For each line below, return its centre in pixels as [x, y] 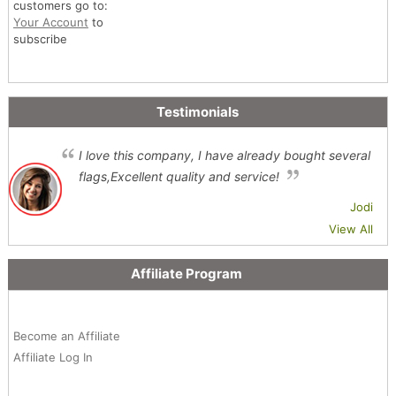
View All [350, 228]
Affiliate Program [186, 273]
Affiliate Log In [53, 357]
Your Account [50, 22]
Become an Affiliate [66, 335]
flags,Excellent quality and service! [179, 176]
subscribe [40, 38]
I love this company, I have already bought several [224, 155]
